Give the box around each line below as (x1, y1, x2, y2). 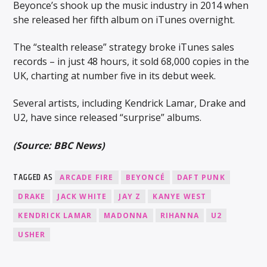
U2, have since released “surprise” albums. (13, 111, 202, 125)
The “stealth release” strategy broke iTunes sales (13, 40, 235, 54)
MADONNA (104, 210, 148, 221)
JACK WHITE (57, 191, 107, 202)
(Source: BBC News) (13, 138, 105, 152)
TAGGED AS (13, 170, 55, 185)
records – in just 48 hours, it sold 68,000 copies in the (13, 54, 250, 68)
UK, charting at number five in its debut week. (13, 69, 216, 82)
